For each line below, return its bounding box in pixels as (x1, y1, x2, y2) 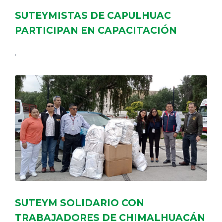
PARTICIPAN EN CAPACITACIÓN (15, 24, 177, 36)
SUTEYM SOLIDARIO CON (15, 197, 144, 209)
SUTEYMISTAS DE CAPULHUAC (15, 9, 171, 21)
